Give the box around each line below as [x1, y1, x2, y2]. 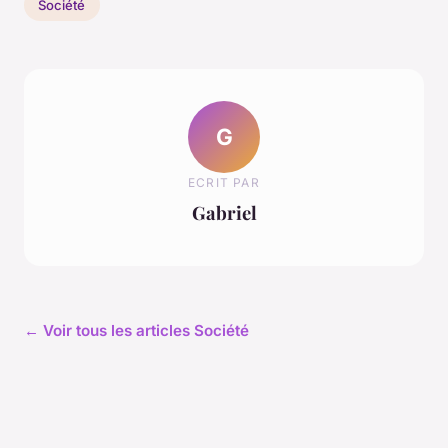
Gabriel [191, 199, 257, 225]
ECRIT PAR [188, 174, 260, 190]
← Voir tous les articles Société [24, 321, 249, 341]
